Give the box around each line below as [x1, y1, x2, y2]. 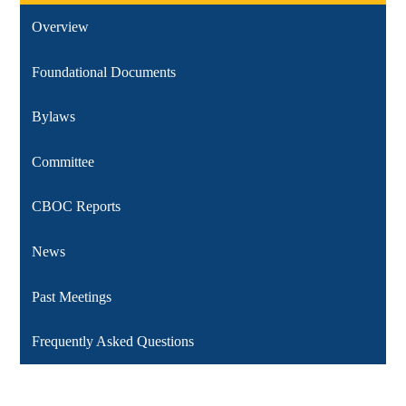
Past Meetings [32, 288, 112, 304]
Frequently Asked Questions [32, 333, 195, 350]
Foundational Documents [32, 63, 177, 80]
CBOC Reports [32, 198, 121, 215]
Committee [32, 153, 95, 169]
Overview [32, 19, 90, 35]
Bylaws [32, 109, 76, 125]
